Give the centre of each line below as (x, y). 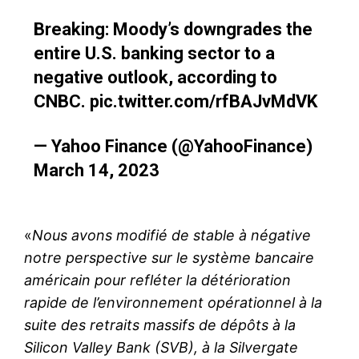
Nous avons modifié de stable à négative (171, 235)
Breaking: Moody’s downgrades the (173, 29)
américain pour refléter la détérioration (157, 280)
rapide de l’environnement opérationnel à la (173, 302)
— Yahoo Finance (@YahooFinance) (173, 146)
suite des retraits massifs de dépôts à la (160, 325)
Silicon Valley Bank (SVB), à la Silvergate (161, 347)
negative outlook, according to (155, 77)
